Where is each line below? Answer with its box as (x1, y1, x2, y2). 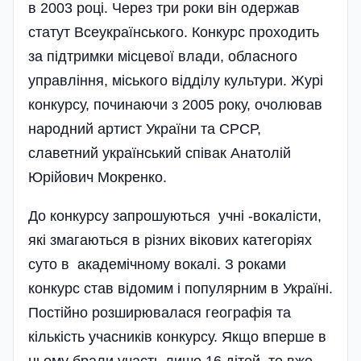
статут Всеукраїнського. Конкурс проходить (28, 24, 319, 41)
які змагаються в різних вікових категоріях (28, 232, 312, 249)
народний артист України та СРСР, (28, 121, 261, 138)
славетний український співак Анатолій (28, 145, 291, 162)
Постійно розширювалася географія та (28, 305, 291, 322)
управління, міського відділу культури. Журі (28, 73, 323, 89)
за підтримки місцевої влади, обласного (28, 48, 297, 65)
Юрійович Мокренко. (28, 169, 167, 186)
